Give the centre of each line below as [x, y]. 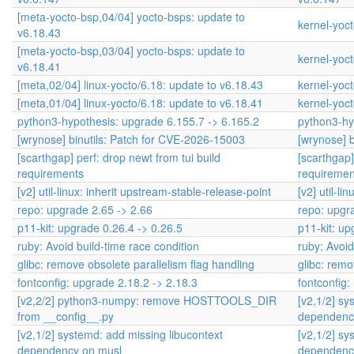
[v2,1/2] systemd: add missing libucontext [120, 334]
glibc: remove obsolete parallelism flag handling [136, 264]
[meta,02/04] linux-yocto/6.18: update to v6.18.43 [140, 85]
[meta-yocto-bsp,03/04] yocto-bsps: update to [131, 51]
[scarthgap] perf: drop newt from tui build [119, 157]
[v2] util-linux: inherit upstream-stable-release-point [144, 191]
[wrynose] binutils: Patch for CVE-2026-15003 [131, 139]
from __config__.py [66, 316]
